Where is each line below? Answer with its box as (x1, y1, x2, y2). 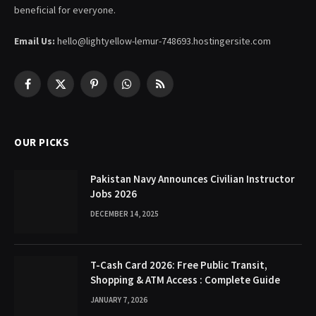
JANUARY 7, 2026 (90, 295, 147, 305)
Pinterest (92, 83, 133, 97)
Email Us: (14, 35, 55, 48)
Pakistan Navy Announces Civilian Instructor (90, 172, 295, 186)
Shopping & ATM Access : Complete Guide (90, 273, 280, 287)
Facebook (26, 83, 69, 97)
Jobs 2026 (90, 187, 137, 201)
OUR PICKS (14, 135, 70, 150)
